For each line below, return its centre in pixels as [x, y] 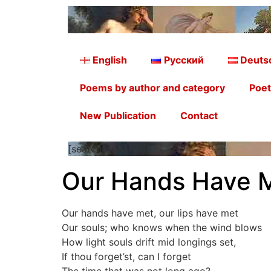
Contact [199, 116]
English [109, 60]
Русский [184, 60]
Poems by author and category [152, 88]
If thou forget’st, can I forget [126, 256]
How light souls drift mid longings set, [149, 242]
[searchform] [97, 149]
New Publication [118, 116]
